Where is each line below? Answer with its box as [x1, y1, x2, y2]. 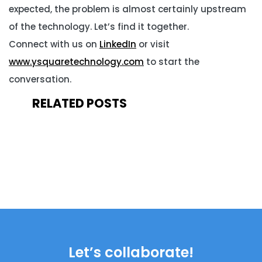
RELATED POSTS [32, 95, 127, 112]
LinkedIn [99, 38, 136, 50]
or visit [136, 38, 170, 50]
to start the [144, 56, 199, 68]
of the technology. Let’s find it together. [9, 20, 189, 33]
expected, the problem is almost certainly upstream [9, 3, 246, 15]
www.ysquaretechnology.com [9, 56, 144, 68]
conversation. [9, 73, 71, 85]
